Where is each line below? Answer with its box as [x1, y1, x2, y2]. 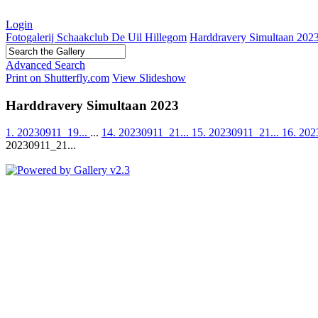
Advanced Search [6, 59, 85, 71]
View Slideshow [112, 72, 186, 84]
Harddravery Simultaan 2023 [6, 97, 179, 113]
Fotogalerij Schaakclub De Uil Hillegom [6, 31, 187, 43]
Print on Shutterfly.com [6, 72, 109, 84]
